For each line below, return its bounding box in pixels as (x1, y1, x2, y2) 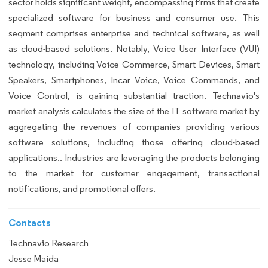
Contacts (8, 216, 51, 229)
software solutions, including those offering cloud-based (8, 136, 260, 148)
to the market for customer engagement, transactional (8, 167, 260, 179)
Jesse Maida (8, 252, 59, 264)
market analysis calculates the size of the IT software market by (8, 105, 260, 117)
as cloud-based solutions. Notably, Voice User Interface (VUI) (8, 43, 260, 55)
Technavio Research (8, 237, 89, 249)
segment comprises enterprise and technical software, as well (8, 28, 260, 39)
